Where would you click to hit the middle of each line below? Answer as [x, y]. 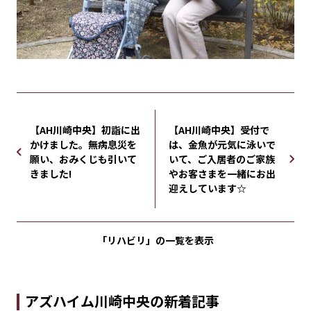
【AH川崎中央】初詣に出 [85, 130]
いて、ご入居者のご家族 [222, 159]
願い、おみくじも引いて [83, 159]
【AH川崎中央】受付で [219, 130]
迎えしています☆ [208, 188]
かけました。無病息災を [83, 145]
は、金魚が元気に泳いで [222, 145]
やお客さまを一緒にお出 [222, 174]
